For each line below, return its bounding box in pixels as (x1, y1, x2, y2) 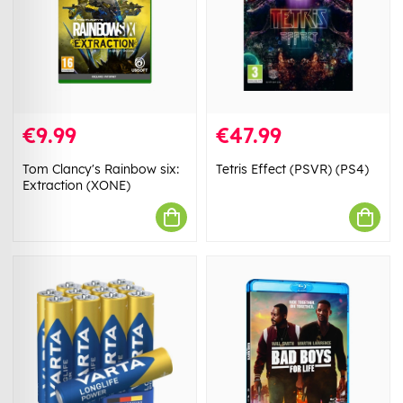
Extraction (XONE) (22, 177, 130, 194)
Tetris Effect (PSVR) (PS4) (216, 161, 369, 178)
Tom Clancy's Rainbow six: (22, 161, 179, 178)
